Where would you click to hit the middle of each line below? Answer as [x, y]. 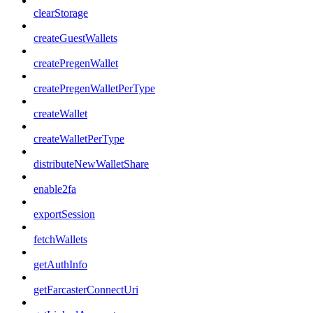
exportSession [64, 214]
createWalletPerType [79, 139]
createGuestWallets [75, 38]
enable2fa [55, 189]
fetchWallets [60, 240]
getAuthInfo [60, 265]
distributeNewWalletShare [91, 164]
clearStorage [61, 13]
